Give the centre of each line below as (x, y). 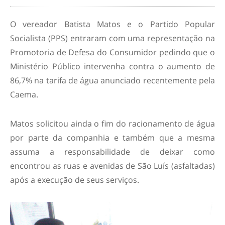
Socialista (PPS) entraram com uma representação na (113, 38)
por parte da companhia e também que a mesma (113, 138)
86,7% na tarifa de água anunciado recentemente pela (113, 80)
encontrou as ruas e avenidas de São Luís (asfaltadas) (113, 166)
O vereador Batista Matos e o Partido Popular (113, 24)
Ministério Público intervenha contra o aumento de (113, 66)
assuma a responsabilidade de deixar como (113, 152)
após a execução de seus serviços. (75, 180)
